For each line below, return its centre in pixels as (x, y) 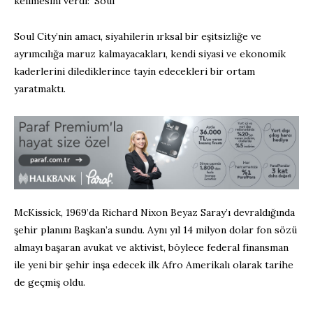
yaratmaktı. (40, 89)
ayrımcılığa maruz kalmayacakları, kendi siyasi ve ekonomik (150, 54)
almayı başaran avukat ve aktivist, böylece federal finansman (151, 248)
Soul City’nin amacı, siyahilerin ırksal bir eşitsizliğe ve (138, 37)
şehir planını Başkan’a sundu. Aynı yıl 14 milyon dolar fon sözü (155, 230)
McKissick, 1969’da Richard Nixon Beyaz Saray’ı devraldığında (154, 213)
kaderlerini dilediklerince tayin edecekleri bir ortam (134, 72)
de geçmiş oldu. (50, 283)
